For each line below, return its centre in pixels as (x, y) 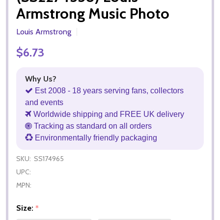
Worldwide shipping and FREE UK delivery (108, 114)
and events (44, 102)
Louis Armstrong (44, 31)
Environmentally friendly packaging (95, 137)
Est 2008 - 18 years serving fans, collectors (108, 90)
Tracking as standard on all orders (92, 126)
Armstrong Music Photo (93, 13)
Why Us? (41, 79)
